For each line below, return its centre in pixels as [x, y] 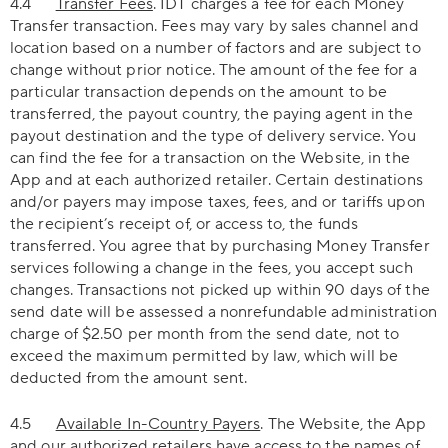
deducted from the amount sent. [129, 378]
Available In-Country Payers [158, 424]
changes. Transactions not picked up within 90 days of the [220, 290]
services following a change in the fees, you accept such [211, 268]
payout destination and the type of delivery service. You [213, 136]
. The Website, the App [343, 424]
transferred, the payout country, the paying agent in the [211, 114]
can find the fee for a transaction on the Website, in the [210, 158]
